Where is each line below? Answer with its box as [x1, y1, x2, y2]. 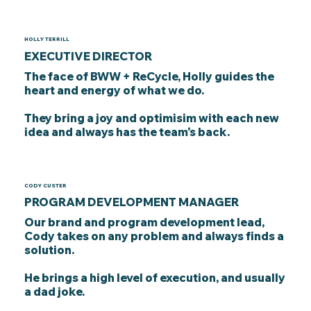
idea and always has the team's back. [24, 124, 230, 139]
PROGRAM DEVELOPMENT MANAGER [24, 195, 239, 210]
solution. [24, 243, 74, 258]
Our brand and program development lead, [24, 215, 264, 230]
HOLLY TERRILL [24, 35, 70, 43]
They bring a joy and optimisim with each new [24, 110, 279, 125]
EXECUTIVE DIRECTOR [24, 49, 152, 63]
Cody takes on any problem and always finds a [24, 229, 284, 244]
